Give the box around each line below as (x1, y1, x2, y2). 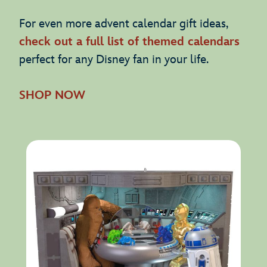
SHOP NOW (19, 88, 85, 103)
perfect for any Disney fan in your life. (19, 52, 221, 67)
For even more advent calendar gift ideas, (19, 16, 228, 31)
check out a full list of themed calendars (19, 34, 240, 49)
